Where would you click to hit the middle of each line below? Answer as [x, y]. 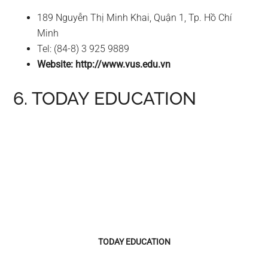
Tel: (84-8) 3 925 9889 [83, 48]
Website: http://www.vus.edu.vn [104, 64]
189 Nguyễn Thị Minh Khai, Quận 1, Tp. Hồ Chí [135, 17]
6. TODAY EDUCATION [105, 98]
